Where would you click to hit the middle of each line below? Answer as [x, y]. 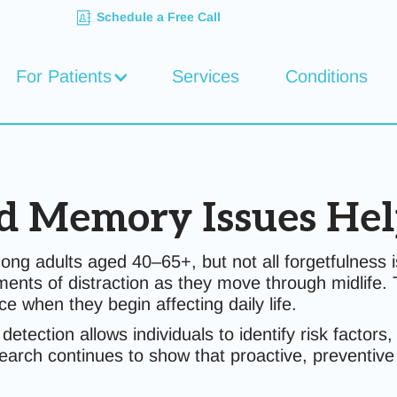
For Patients [63, 76]
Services [206, 76]
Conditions [327, 76]
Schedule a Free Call [159, 17]
